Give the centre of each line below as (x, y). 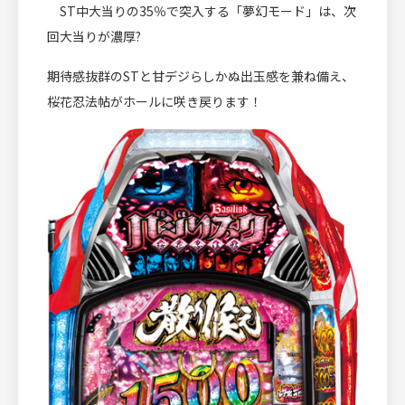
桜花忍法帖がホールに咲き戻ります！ (155, 102)
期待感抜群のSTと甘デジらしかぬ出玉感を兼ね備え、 (201, 76)
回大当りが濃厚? (94, 37)
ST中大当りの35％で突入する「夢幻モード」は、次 (202, 11)
